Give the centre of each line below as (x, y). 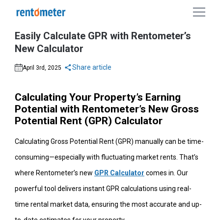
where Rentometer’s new (55, 173)
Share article (92, 67)
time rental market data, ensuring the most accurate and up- (108, 204)
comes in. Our (166, 173)
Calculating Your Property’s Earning (98, 97)
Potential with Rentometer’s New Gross (107, 109)
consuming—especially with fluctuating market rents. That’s (107, 157)
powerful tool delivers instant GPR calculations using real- (103, 189)
